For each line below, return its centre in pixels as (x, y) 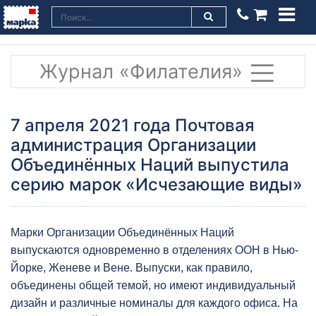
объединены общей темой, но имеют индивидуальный (153, 285)
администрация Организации (133, 145)
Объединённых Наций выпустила (150, 164)
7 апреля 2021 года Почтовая (133, 125)
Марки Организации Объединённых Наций (122, 232)
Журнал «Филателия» (144, 71)
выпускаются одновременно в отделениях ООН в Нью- (154, 250)
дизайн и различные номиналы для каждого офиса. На (154, 303)
